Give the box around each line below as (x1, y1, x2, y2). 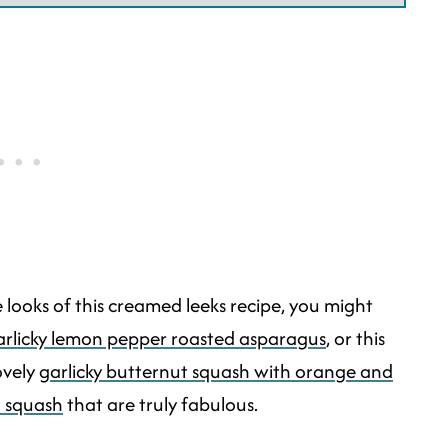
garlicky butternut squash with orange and (39, 357, 393, 385)
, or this (326, 324, 385, 352)
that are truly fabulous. (63, 390, 258, 418)
